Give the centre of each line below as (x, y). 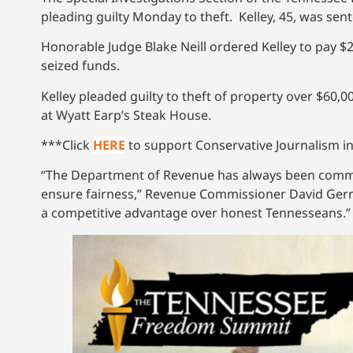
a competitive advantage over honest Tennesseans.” (196, 213)
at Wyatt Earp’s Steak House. (128, 115)
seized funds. (80, 66)
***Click (67, 145)
